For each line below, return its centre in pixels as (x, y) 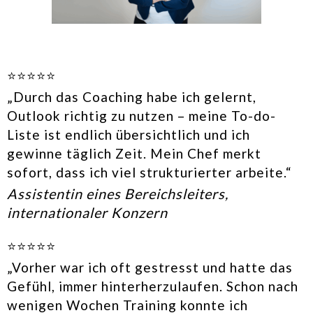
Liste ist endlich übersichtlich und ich (129, 134)
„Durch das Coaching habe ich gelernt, (132, 96)
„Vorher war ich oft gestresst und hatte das (150, 267)
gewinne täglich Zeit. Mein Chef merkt (134, 153)
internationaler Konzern (87, 212)
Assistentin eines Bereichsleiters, (118, 193)
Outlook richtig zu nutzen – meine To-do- (141, 115)
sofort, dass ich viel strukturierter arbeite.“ (150, 172)
